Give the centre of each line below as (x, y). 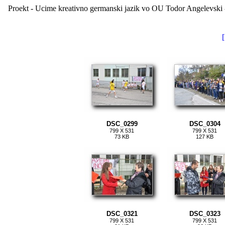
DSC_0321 (122, 214)
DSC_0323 (205, 214)
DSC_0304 (205, 124)
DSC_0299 (122, 124)
